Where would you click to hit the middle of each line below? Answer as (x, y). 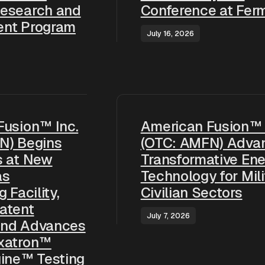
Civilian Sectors (191, 193)
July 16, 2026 (170, 33)
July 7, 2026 (168, 216)
